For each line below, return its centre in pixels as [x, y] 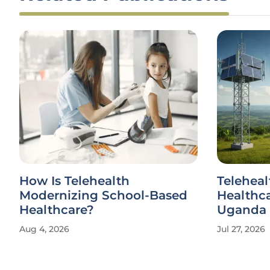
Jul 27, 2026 [241, 229]
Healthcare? [57, 210]
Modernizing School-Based [103, 195]
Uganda [242, 210]
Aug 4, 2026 [44, 229]
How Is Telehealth [74, 181]
